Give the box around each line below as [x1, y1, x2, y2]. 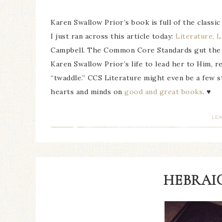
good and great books [124, 87, 203, 96]
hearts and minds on [51, 87, 124, 96]
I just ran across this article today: [51, 32, 175, 41]
